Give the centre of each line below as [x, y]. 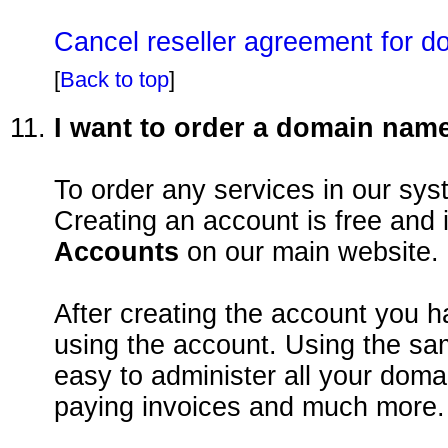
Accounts [116, 251]
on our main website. [309, 251]
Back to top [114, 79]
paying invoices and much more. [249, 406]
